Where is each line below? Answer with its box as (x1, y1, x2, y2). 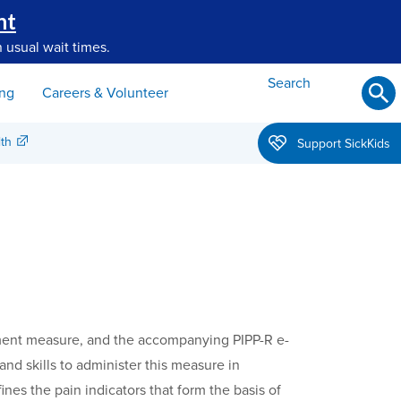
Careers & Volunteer (42, 83, 168, 102)
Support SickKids (297, 135, 390, 151)
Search (268, 74, 311, 92)
